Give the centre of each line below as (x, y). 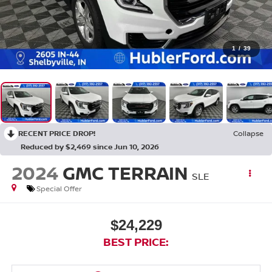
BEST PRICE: (136, 241)
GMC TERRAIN (125, 173)
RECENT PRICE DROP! (57, 134)
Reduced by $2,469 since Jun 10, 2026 (90, 147)
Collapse (248, 134)
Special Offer (59, 189)
